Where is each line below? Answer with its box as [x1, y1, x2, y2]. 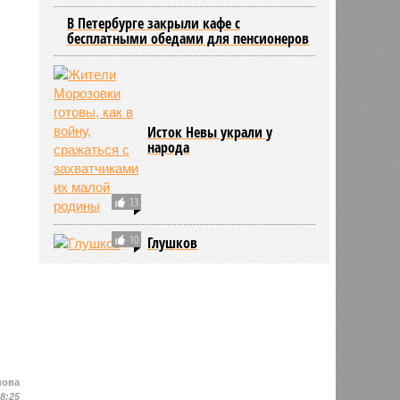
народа [147, 137, 190, 157]
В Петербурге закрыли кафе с [67, 12, 241, 33]
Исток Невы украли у [147, 121, 273, 142]
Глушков [147, 232, 198, 253]
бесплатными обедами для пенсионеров [67, 28, 310, 48]
